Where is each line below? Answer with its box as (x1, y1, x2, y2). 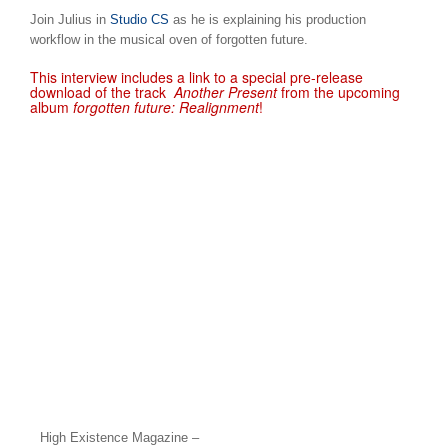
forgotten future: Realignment (73, 97, 259, 117)
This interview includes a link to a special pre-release (30, 67, 363, 87)
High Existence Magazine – (40, 430, 199, 445)
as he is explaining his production (169, 12, 366, 27)
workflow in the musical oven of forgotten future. (30, 32, 308, 47)
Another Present (174, 82, 277, 102)
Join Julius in (30, 12, 110, 27)
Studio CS (110, 12, 169, 27)
